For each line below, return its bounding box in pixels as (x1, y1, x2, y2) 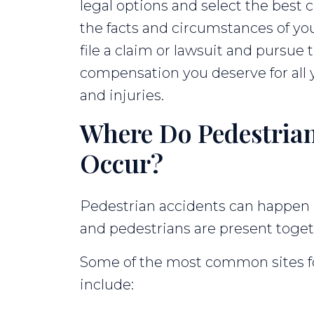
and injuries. (80, 86, 164, 104)
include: (80, 275, 134, 293)
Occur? (80, 145, 163, 179)
